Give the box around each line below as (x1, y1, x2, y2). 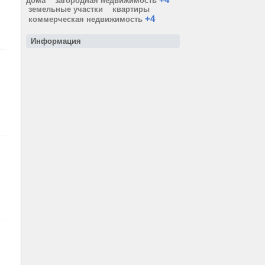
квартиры (112, 5, 150, 14)
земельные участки (28, 5, 103, 14)
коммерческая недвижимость (28, 15, 143, 24)
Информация (31, 37, 81, 46)
